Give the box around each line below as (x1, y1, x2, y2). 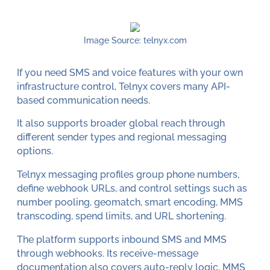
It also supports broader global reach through (16, 118, 225, 130)
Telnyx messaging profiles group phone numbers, (16, 169, 239, 180)
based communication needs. (16, 94, 150, 106)
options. (16, 145, 53, 157)
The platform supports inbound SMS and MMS (16, 233, 227, 245)
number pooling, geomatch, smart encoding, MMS (16, 196, 243, 208)
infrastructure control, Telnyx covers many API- (16, 80, 230, 92)
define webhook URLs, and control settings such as (16, 183, 247, 194)
